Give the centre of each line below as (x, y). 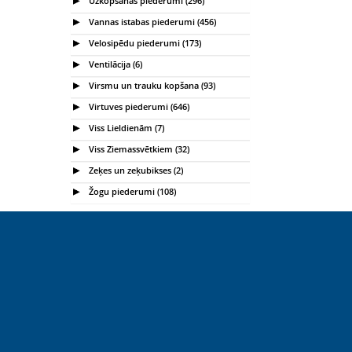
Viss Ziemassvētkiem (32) (138, 148)
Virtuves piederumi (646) (138, 106)
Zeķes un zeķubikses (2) (135, 170)
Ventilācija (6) (114, 64)
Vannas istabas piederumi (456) (151, 21)
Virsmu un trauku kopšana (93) (151, 85)
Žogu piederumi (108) (131, 191)
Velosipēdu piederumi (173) (144, 42)
